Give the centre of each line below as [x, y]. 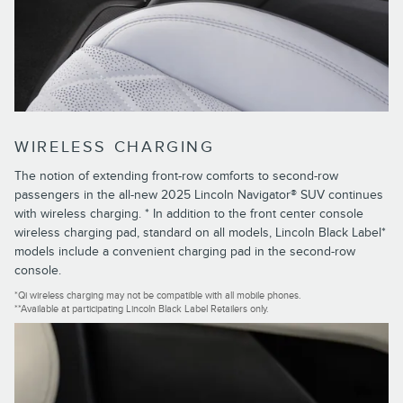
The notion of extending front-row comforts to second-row [176, 175]
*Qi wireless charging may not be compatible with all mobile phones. [158, 295]
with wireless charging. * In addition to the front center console [189, 213]
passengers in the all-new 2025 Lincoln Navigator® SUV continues [199, 194]
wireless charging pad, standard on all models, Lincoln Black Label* [200, 232]
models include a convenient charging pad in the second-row [185, 251]
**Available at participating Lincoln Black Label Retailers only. [142, 309]
